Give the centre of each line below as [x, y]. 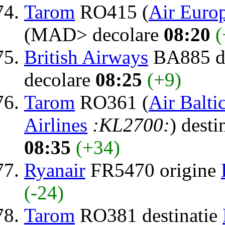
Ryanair [55, 170]
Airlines [56, 125]
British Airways [86, 57]
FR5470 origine [153, 170]
